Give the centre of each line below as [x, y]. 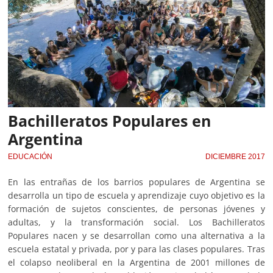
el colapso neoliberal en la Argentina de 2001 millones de [136, 263]
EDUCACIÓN [30, 157]
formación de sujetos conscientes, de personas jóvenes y [136, 209]
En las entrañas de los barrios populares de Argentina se [136, 182]
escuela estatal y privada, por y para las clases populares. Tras [136, 249]
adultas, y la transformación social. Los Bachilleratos [136, 222]
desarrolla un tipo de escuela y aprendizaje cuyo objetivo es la [136, 196]
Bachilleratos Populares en [110, 121]
